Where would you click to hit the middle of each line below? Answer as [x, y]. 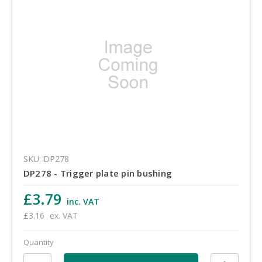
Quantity [38, 242]
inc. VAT [83, 202]
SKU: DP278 [46, 159]
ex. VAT [63, 216]
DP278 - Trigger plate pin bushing [98, 173]
